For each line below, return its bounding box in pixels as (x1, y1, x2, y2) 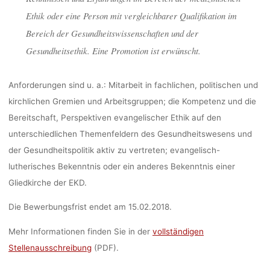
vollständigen (152, 226, 204, 236)
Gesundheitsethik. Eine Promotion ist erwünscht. (25, 44, 201, 57)
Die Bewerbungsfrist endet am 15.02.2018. (8, 201, 172, 212)
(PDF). (91, 242, 119, 253)
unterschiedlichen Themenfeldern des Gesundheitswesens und (8, 128, 252, 139)
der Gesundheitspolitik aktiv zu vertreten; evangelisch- (8, 145, 220, 155)
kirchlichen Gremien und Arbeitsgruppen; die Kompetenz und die (8, 96, 256, 106)
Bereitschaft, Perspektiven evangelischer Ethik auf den (8, 112, 221, 122)
